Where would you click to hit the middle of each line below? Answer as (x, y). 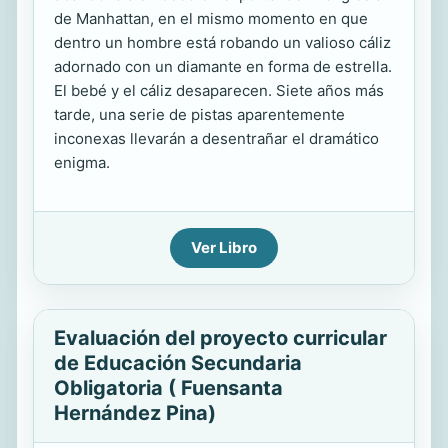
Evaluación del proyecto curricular (220, 338)
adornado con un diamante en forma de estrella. (223, 66)
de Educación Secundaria (178, 363)
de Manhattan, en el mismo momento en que (211, 18)
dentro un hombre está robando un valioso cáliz (222, 42)
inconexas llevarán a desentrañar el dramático (216, 138)
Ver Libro (224, 247)
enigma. (82, 162)
